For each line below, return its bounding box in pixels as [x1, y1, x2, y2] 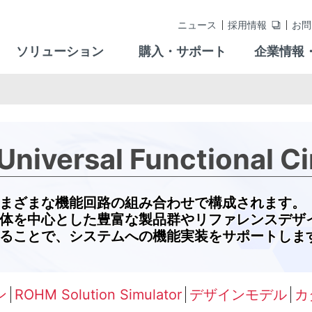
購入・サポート [139, 44, 227, 58]
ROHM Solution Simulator [15, 286, 182, 303]
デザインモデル [189, 286, 287, 303]
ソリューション [16, 44, 104, 58]
